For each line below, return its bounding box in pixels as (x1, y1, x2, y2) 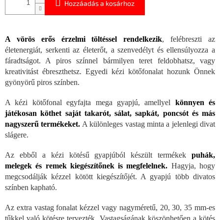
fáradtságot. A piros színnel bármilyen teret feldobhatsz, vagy (5, 56, 215, 65)
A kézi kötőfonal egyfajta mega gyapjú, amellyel (5, 98, 175, 107)
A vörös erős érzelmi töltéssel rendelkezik (5, 35, 163, 44)
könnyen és (175, 98, 215, 107)
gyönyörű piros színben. (5, 78, 80, 87)
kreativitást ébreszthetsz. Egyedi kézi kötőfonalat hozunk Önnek (5, 67, 215, 76)
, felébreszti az (162, 35, 216, 44)
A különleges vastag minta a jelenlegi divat (80, 120, 215, 129)
